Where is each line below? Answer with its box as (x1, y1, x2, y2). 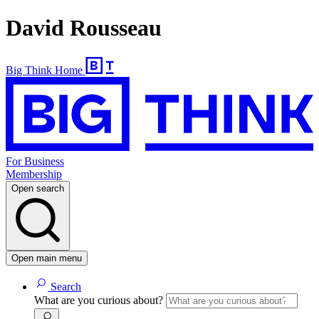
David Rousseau (6, 15, 162, 41)
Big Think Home (6, 63, 83, 76)
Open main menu (11, 253, 82, 264)
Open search (11, 183, 64, 194)
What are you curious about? (34, 294, 166, 307)
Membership (6, 168, 62, 181)
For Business (6, 155, 64, 168)
